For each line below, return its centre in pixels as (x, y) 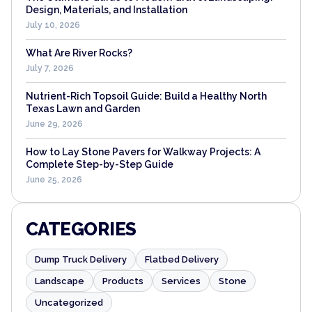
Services (181, 281)
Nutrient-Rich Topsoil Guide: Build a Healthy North (146, 96)
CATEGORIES (81, 229)
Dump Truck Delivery (81, 260)
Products (123, 281)
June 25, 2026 (54, 180)
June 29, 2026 (54, 124)
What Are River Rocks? (79, 53)
